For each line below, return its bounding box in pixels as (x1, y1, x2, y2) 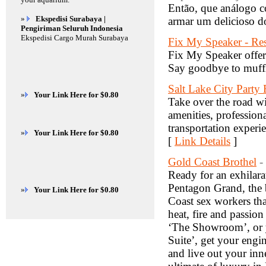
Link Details (175, 135, 230, 147)
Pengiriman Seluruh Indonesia (21, 24, 123, 33)
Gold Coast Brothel (168, 156, 256, 168)
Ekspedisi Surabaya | (36, 14, 106, 23)
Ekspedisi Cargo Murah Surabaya (21, 33, 128, 42)
